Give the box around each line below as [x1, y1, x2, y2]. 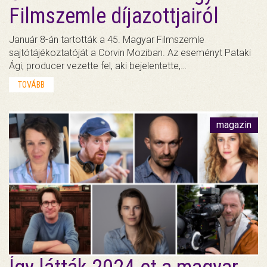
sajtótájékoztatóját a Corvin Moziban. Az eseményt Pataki [9, 47, 251, 59]
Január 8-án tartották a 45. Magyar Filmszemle [9, 34, 204, 46]
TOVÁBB [18, 80, 45, 90]
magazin [216, 119, 252, 131]
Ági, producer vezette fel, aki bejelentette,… [9, 60, 187, 72]
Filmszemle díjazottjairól [9, 4, 219, 29]
